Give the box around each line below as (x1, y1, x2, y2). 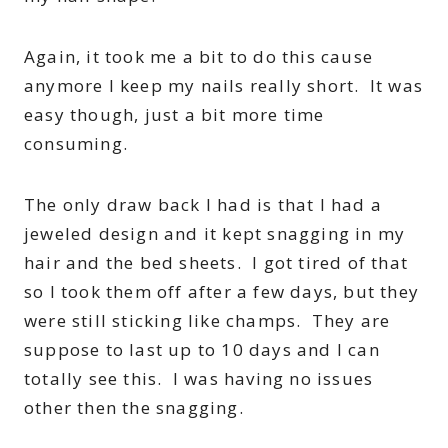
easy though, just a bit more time (24, 103, 325, 127)
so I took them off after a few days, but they (24, 280, 420, 304)
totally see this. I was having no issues (24, 367, 374, 391)
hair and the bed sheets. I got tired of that (24, 251, 409, 275)
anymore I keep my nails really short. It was (24, 74, 424, 98)
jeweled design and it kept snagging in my (24, 222, 406, 246)
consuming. (24, 132, 128, 156)
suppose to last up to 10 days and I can (24, 338, 380, 362)
